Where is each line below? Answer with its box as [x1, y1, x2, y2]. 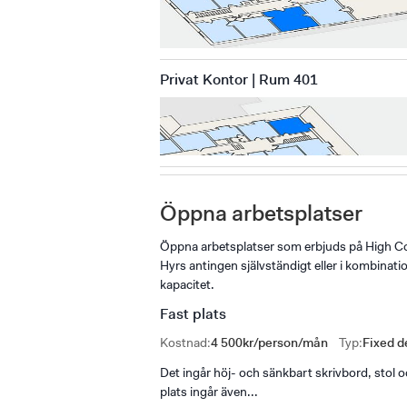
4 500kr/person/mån [211, 333, 328, 351]
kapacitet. [160, 275, 214, 293]
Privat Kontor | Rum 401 [160, 69, 318, 89]
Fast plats [160, 303, 226, 323]
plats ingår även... [160, 382, 258, 400]
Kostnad [160, 333, 207, 351]
